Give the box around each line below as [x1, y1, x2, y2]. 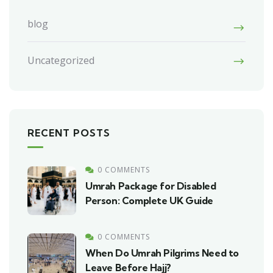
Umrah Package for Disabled [85, 180, 216, 193]
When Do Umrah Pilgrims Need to [85, 247, 239, 260]
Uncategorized [27, 54, 94, 68]
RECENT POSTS [27, 127, 110, 140]
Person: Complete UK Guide [85, 194, 214, 207]
